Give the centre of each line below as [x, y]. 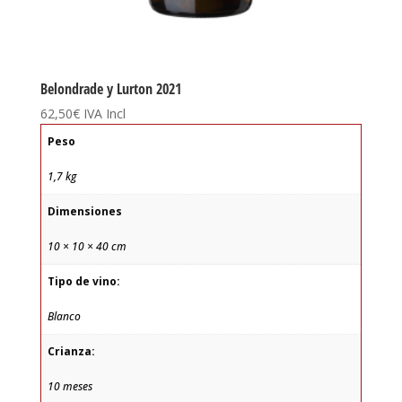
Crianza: [71, 352]
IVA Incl [104, 113]
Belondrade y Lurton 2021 [110, 88]
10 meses [70, 386]
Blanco [64, 316]
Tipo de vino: [83, 282]
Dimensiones [84, 212]
